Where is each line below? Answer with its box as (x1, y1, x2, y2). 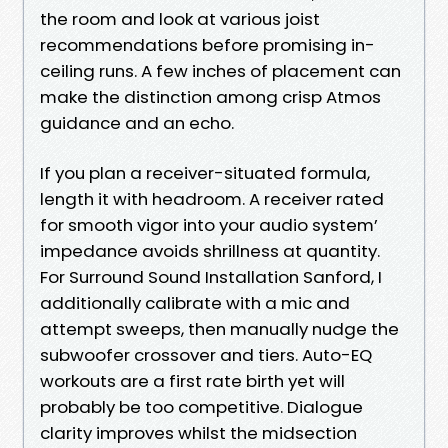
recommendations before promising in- (40, 32, 375, 57)
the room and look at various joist (40, 6, 320, 31)
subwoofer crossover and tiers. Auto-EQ (40, 342, 372, 367)
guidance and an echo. (40, 110, 234, 135)
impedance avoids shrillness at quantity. (40, 238, 380, 263)
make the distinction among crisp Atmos (40, 84, 381, 109)
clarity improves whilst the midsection (40, 420, 357, 445)
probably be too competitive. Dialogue (40, 394, 363, 419)
